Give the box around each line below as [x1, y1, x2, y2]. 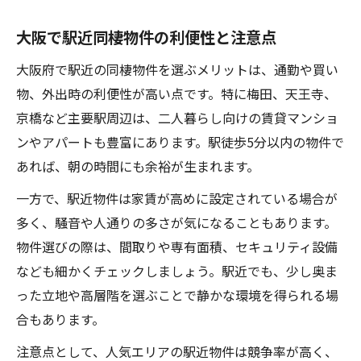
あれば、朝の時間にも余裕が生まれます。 [16, 156, 259, 176]
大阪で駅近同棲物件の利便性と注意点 [16, 26, 276, 48]
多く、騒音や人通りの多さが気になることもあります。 [16, 213, 337, 232]
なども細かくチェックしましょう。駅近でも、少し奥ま [16, 261, 338, 280]
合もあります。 [16, 309, 105, 329]
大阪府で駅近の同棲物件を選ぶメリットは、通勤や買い [16, 60, 338, 79]
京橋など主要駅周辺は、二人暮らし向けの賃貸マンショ [16, 108, 338, 127]
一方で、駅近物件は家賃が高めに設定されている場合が [16, 189, 338, 208]
